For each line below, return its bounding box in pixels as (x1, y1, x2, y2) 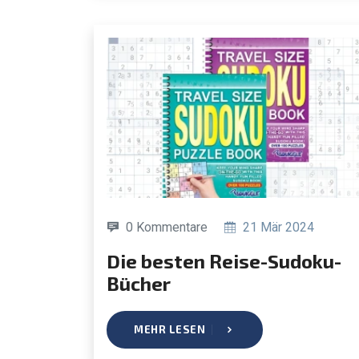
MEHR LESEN (134, 322, 205, 336)
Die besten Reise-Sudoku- (107, 248, 120, 272)
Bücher (107, 271, 171, 295)
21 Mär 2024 (240, 219, 314, 235)
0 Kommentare (126, 219, 208, 235)
